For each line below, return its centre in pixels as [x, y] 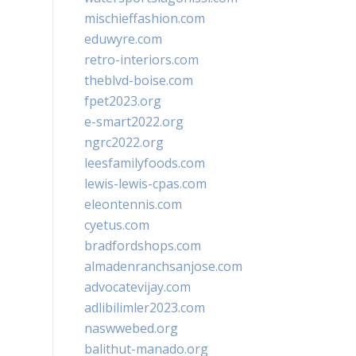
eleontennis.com [133, 204]
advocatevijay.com [137, 287]
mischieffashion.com [145, 18]
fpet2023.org [123, 101]
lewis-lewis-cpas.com [145, 184]
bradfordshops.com [143, 246]
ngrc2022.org [124, 142]
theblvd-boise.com [139, 80]
